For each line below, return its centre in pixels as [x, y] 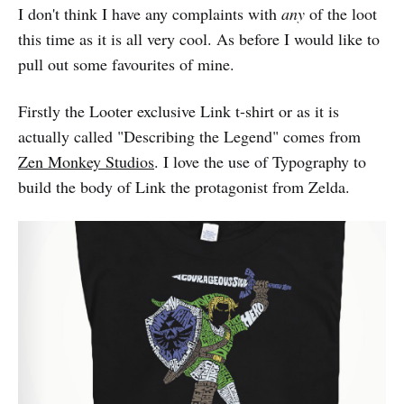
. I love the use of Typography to [260, 161]
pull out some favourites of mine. [126, 64]
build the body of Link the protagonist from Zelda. [184, 187]
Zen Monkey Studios [86, 161]
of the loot [341, 14]
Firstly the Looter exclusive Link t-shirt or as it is [179, 111]
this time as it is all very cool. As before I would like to [199, 39]
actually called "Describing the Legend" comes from [189, 136]
